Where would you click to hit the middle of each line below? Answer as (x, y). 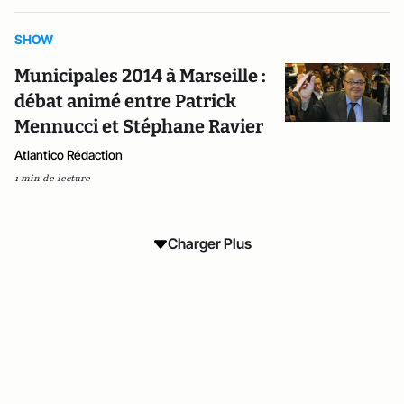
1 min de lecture (52, 178)
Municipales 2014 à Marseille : (140, 76)
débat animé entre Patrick (125, 101)
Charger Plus (209, 243)
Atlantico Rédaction (69, 155)
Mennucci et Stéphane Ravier (139, 126)
